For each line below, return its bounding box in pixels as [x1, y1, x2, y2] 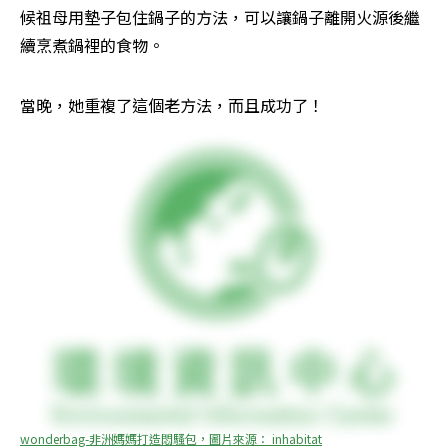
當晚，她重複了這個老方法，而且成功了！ [20, 93, 324, 118]
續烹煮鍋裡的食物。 [20, 33, 164, 58]
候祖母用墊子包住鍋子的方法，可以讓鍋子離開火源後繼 [20, 5, 420, 30]
